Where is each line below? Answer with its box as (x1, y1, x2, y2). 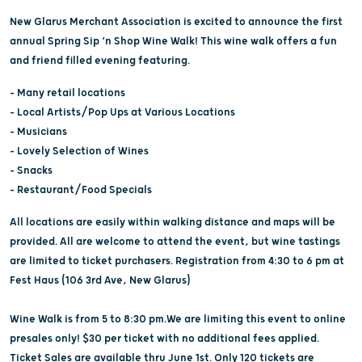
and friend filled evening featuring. (10, 53, 190, 67)
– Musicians (10, 124, 67, 138)
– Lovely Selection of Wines (10, 144, 149, 158)
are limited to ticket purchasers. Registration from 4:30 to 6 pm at (10, 254, 344, 267)
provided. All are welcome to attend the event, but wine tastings (10, 234, 340, 248)
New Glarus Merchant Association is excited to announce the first (10, 15, 343, 28)
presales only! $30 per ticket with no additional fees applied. (10, 331, 319, 345)
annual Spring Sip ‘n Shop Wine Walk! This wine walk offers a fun (10, 34, 337, 48)
